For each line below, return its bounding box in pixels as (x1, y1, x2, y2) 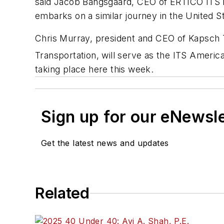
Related (35, 184, 89, 202)
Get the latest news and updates (41, 138, 169, 148)
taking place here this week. (35, 64, 154, 75)
